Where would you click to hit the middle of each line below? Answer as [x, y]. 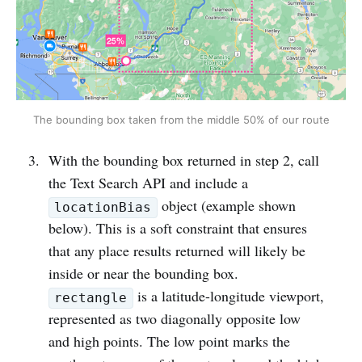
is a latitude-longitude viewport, [228, 296]
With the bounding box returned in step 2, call [183, 160]
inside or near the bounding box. [143, 274]
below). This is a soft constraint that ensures [177, 228]
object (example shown [226, 206]
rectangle [91, 298]
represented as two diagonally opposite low [174, 319]
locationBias [103, 208]
